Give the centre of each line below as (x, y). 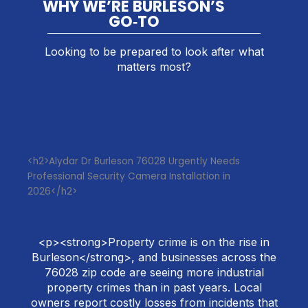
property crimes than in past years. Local (154, 288)
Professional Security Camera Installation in (129, 176)
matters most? (154, 66)
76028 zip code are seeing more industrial (154, 273)
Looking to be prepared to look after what (154, 51)
